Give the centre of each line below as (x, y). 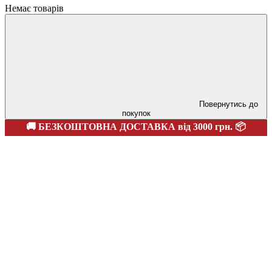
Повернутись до (228, 104)
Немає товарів (34, 8)
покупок (136, 113)
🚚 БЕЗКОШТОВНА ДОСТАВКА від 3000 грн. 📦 (136, 127)
